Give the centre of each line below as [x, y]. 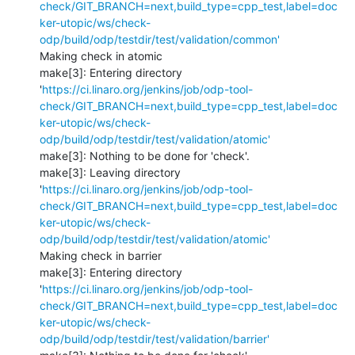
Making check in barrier [101, 255]
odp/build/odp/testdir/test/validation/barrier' [155, 338]
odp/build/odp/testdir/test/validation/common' [160, 39]
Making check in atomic [101, 55]
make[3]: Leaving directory [110, 172]
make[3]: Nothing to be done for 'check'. [145, 155]
